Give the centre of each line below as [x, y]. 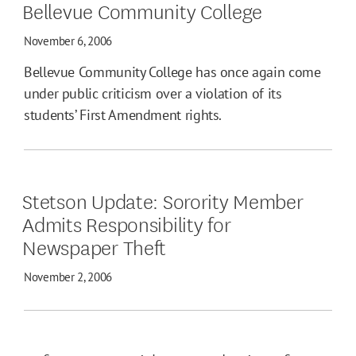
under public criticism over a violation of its [153, 94]
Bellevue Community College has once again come [172, 72]
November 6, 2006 [68, 41]
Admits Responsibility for [127, 223]
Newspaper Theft [95, 246]
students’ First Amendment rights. [123, 115]
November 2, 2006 [68, 277]
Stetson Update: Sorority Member [163, 200]
